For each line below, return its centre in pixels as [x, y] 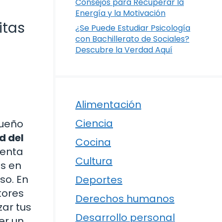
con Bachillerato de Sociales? [132, 39]
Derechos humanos [125, 199]
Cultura [94, 161]
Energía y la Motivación [120, 13]
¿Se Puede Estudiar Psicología [133, 28]
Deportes [99, 180]
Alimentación [108, 105]
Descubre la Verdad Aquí [124, 50]
